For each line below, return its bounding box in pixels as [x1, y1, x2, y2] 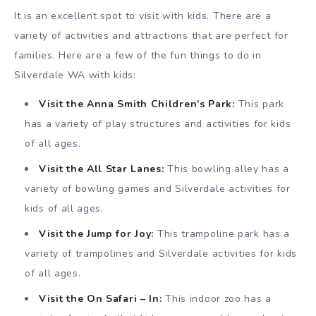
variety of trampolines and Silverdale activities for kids [25, 247, 297, 261]
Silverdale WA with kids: [14, 68, 136, 83]
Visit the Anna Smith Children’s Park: [39, 97, 235, 111]
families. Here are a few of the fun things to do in [14, 49, 262, 63]
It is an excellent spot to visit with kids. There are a [14, 9, 272, 23]
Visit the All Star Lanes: [39, 162, 164, 176]
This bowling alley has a [164, 162, 289, 176]
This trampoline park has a [154, 227, 291, 241]
